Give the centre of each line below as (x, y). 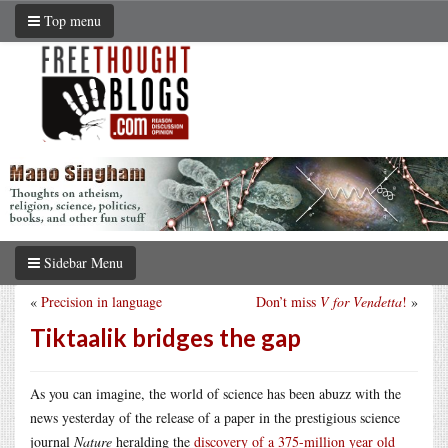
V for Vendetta (361, 301)
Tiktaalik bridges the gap (165, 337)
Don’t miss (288, 301)
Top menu (70, 20)
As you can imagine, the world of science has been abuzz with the (215, 393)
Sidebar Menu (81, 262)
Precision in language (101, 301)
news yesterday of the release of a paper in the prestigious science (215, 417)
